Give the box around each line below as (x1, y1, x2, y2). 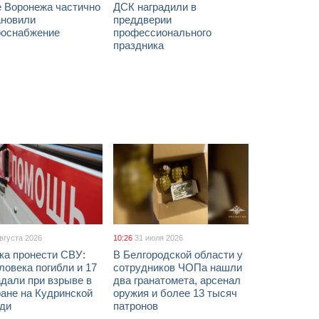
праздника (113, 39, 164, 51)
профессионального (113, 26, 211, 38)
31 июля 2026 (135, 234, 183, 242)
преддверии (113, 14, 172, 26)
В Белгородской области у (113, 249, 243, 261)
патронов (113, 300, 158, 312)
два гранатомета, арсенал (113, 274, 241, 286)
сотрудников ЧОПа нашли (113, 261, 242, 273)
